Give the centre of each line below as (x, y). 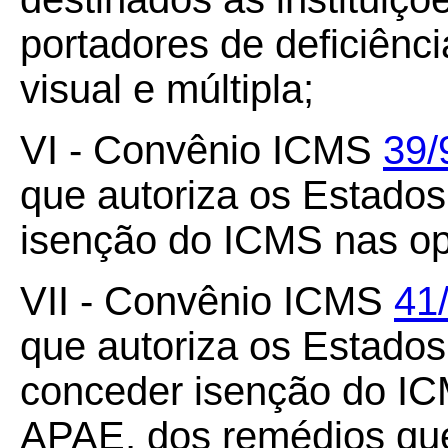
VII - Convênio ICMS (207, 301)
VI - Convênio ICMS (201, 150)
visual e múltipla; (167, 89)
